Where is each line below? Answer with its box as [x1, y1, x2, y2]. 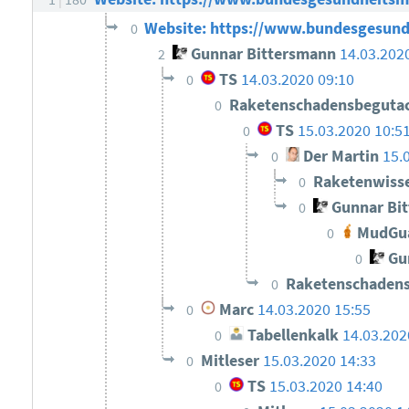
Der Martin [299, 146, 380, 167]
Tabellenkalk [243, 325, 339, 346]
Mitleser [201, 351, 264, 372]
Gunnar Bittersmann [187, 44, 337, 65]
